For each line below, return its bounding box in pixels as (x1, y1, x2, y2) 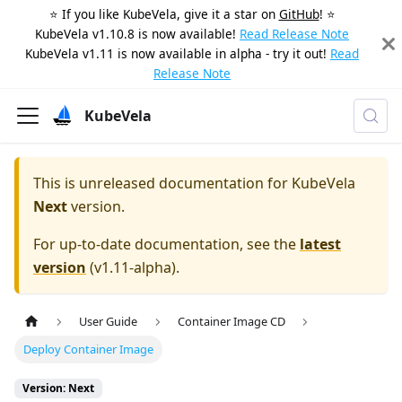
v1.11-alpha (94, 258, 171, 277)
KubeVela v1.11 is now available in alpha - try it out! (25, 45, 327, 62)
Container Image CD (177, 313, 285, 330)
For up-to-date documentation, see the (33, 234, 300, 254)
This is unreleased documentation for (33, 173, 292, 193)
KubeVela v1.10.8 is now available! (35, 25, 236, 42)
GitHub (278, 5, 319, 22)
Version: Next (22, 380, 94, 397)
